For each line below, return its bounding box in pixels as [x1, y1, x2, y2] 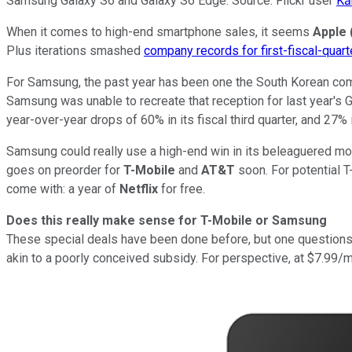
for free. [158, 181, 205, 196]
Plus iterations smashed [6, 42, 144, 58]
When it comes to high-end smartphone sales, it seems [6, 24, 313, 39]
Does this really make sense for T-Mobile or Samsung [6, 212, 327, 228]
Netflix [119, 181, 158, 196]
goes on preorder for [6, 162, 123, 178]
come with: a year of [6, 181, 119, 196]
